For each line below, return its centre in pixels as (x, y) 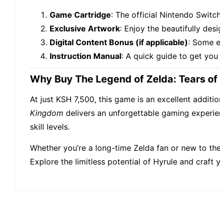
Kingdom (47, 113)
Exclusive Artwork (85, 29)
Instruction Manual (85, 56)
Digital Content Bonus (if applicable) (119, 42)
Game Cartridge (80, 15)
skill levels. (50, 127)
